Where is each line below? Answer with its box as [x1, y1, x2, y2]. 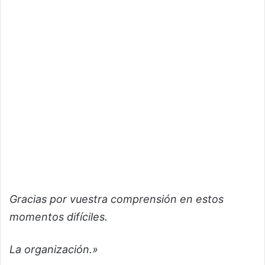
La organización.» [9, 243, 98, 256]
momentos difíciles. [9, 210, 108, 223]
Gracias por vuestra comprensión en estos [9, 192, 224, 205]
